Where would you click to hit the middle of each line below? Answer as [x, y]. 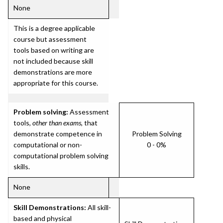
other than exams [57, 123]
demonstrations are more [53, 72]
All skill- [99, 207]
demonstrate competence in [58, 134]
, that [89, 123]
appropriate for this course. [56, 83]
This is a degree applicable [54, 28]
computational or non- [48, 145]
